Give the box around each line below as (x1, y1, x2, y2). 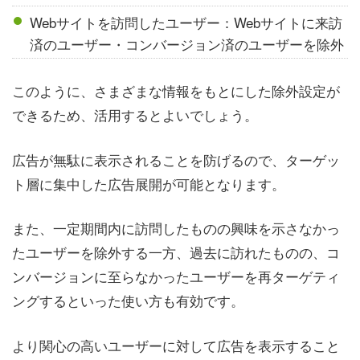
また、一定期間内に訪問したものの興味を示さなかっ (12, 218, 340, 239)
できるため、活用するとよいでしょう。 (12, 104, 258, 125)
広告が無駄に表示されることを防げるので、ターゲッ (12, 149, 340, 170)
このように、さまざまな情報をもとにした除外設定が (12, 80, 340, 101)
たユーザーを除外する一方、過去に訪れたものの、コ (12, 242, 340, 263)
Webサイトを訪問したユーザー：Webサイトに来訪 (30, 11, 343, 32)
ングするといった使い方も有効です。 (12, 290, 244, 311)
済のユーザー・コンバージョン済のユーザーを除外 (30, 33, 345, 54)
